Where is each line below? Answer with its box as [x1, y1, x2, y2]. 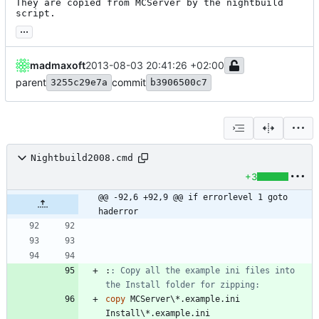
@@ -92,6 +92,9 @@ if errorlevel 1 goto [98, 192, 288, 202]
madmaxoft [30, 58, 85, 71]
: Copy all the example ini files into [110, 265, 295, 276]
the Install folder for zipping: [105, 279, 260, 290]
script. [16, 7, 56, 19]
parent [16, 75, 46, 88]
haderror [98, 206, 138, 216]
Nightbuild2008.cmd [31, 152, 133, 164]
